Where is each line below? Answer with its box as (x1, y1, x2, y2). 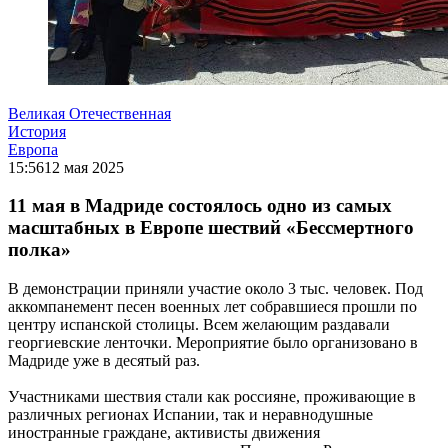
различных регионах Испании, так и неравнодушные (8, 406, 373, 424)
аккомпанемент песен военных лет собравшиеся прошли (8, 298, 400, 316)
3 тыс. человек (288, 280, 387, 298)
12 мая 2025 (44, 158, 124, 176)
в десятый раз (103, 352, 196, 370)
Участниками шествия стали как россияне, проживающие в (8, 388, 416, 406)
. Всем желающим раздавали (195, 316, 390, 334)
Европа (8, 140, 58, 158)
